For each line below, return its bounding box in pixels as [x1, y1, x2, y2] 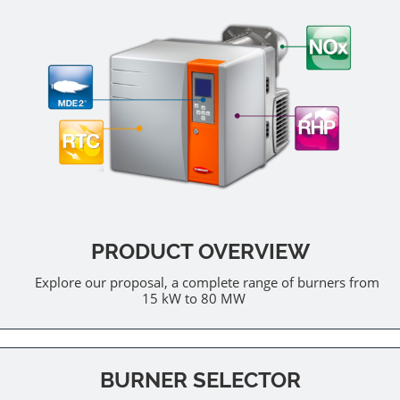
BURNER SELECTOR [99, 367, 301, 393]
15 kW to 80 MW [141, 289, 246, 307]
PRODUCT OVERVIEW [90, 238, 310, 264]
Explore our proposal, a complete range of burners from [34, 273, 379, 291]
